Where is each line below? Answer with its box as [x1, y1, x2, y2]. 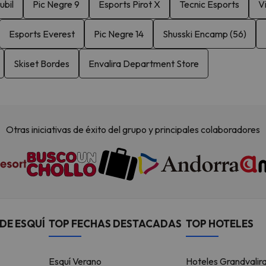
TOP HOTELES [185, 217, 254, 230]
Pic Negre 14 [94, 27, 144, 40]
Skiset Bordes [14, 57, 69, 69]
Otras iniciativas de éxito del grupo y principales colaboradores [6, 123, 260, 135]
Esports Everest [9, 27, 75, 40]
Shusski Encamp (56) [163, 27, 246, 40]
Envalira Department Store [88, 57, 199, 69]
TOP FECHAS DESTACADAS [49, 217, 182, 230]
